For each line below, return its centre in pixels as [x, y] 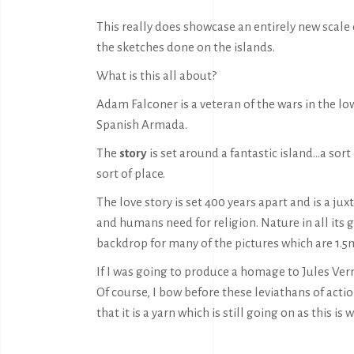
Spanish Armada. [142, 124]
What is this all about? [156, 75]
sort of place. [131, 173]
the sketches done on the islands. [186, 47]
